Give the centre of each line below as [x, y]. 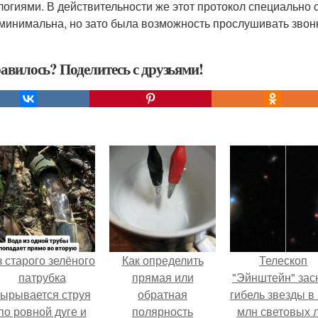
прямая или [163, 277]
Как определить [163, 260]
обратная [163, 294]
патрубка [42, 277]
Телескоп [283, 260]
